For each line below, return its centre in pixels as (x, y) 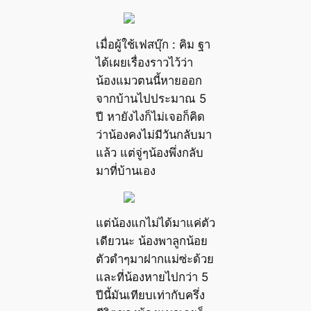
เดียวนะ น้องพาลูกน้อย (151, 241)
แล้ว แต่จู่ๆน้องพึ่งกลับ (149, 152)
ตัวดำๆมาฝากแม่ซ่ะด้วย (154, 259)
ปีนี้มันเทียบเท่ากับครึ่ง (150, 295)
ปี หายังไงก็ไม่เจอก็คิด (150, 116)
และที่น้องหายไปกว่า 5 (152, 277)
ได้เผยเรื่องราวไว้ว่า (144, 62)
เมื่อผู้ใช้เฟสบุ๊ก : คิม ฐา (153, 44)
